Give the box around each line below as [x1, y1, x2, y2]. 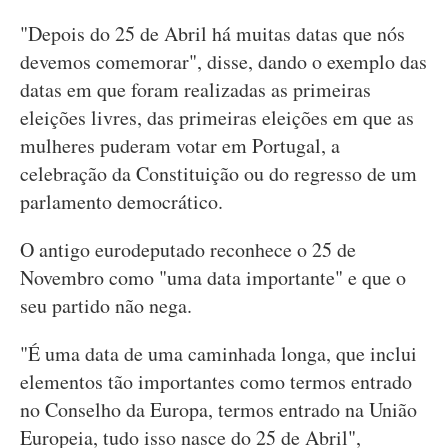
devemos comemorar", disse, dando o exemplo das [20, 48, 427, 75]
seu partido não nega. [20, 292, 192, 319]
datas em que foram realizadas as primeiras [20, 76, 371, 103]
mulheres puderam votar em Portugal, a [20, 132, 340, 159]
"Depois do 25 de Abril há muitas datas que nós [20, 20, 405, 47]
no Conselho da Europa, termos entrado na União [20, 396, 417, 423]
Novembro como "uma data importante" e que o [20, 264, 406, 291]
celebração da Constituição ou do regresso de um [20, 160, 417, 187]
